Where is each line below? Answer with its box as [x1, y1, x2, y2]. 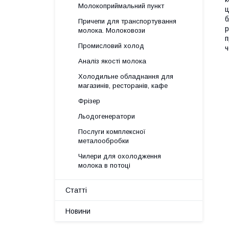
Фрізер [78, 97, 100, 105]
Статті [65, 186, 87, 194]
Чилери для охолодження [78, 152, 161, 160]
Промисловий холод [78, 42, 144, 50]
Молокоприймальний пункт [78, 2, 164, 10]
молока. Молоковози [78, 27, 145, 34]
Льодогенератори [78, 112, 135, 120]
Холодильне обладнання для [78, 73, 173, 80]
